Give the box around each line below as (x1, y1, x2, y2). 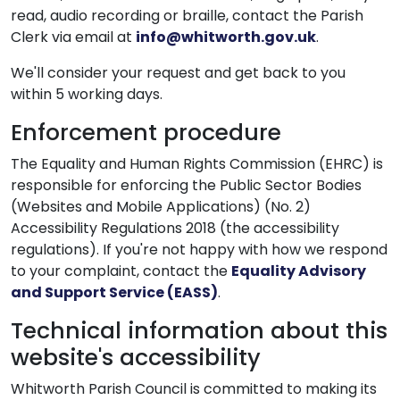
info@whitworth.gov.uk (136, 27, 316, 47)
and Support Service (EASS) (11, 282, 218, 303)
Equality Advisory (231, 261, 366, 281)
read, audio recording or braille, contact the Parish (11, 5, 363, 26)
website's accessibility (11, 342, 261, 373)
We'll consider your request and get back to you (11, 62, 346, 83)
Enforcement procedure (11, 117, 281, 148)
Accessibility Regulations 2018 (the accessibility (11, 218, 339, 238)
